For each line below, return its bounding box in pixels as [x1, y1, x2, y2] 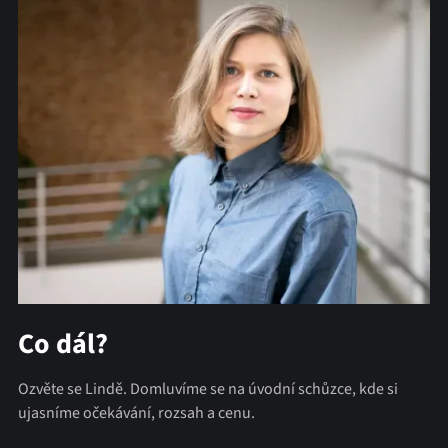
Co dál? [17, 324, 108, 365]
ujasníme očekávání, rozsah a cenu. [17, 402, 255, 425]
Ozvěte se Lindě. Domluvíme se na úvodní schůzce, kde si [17, 378, 398, 401]
